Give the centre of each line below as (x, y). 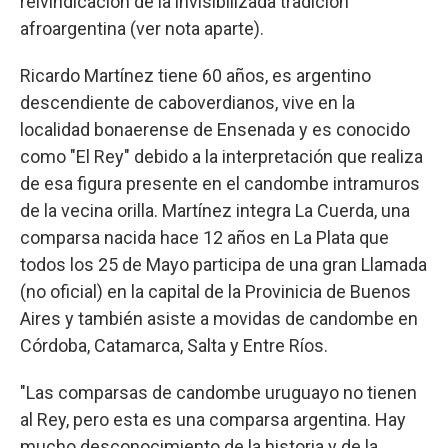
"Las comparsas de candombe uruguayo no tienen (218, 393)
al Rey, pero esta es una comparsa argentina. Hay (213, 420)
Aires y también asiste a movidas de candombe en (219, 319)
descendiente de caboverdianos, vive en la (187, 103)
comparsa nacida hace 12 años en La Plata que (204, 238)
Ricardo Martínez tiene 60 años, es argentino (195, 76)
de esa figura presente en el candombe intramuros (220, 184)
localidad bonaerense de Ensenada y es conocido (215, 130)
